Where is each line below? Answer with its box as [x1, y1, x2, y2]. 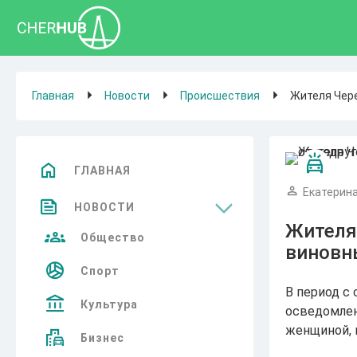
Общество [80, 231, 145, 244]
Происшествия [180, 89, 260, 102]
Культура [80, 298, 138, 311]
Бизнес [80, 331, 124, 344]
